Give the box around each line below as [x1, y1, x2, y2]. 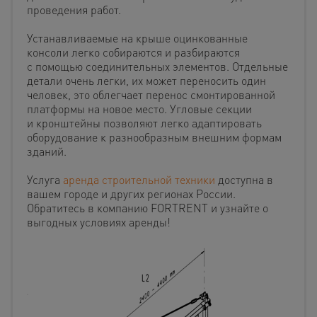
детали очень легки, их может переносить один [27, 72, 266, 88]
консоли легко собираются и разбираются [27, 44, 240, 59]
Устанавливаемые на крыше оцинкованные [27, 30, 248, 45]
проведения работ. [27, 1, 121, 17]
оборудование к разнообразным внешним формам [27, 129, 282, 144]
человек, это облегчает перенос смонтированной [27, 86, 275, 102]
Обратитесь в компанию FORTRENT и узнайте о [27, 200, 268, 215]
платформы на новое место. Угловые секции [27, 100, 252, 116]
